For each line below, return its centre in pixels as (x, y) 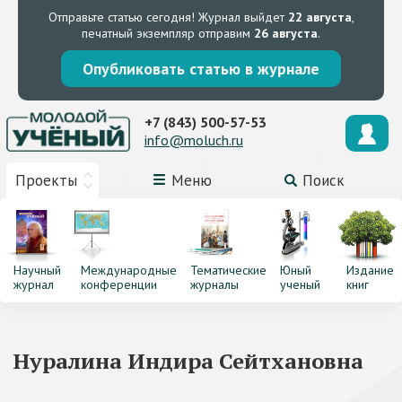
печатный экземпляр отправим (168, 33)
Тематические (228, 270)
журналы (214, 284)
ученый (300, 284)
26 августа (286, 33)
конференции (118, 284)
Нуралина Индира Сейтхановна (188, 361)
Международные (128, 270)
